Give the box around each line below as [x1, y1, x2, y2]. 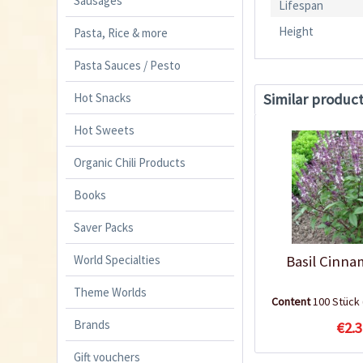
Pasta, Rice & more [74, 24, 168, 41]
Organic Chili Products [74, 154, 186, 170]
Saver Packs [74, 219, 134, 235]
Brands [74, 316, 110, 332]
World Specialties [74, 251, 160, 267]
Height [279, 23, 314, 40]
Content [271, 293, 313, 309]
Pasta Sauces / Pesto [74, 57, 181, 73]
